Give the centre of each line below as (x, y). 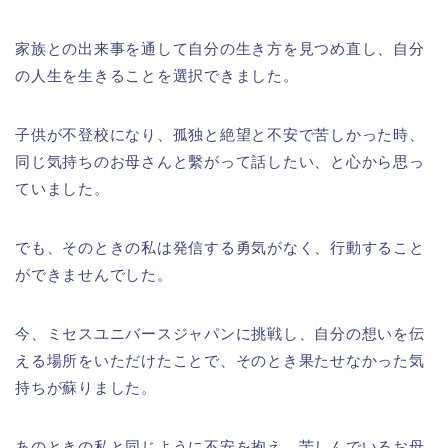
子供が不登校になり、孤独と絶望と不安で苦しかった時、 (220, 135)
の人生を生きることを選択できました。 (157, 76)
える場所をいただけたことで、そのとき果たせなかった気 (220, 361)
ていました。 (62, 189)
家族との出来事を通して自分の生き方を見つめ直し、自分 (220, 49)
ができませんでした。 (102, 275)
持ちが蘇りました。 (86, 388)
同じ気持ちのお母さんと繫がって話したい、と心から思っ (220, 162)
